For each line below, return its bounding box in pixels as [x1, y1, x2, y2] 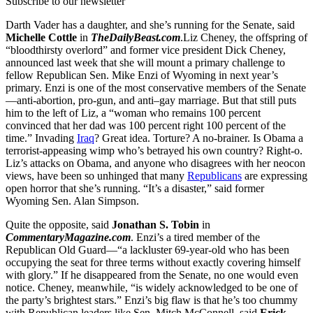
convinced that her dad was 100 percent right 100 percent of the [6, 119, 286, 131]
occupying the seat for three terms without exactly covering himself [6, 256, 300, 268]
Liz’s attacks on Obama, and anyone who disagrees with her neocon [6, 156, 305, 169]
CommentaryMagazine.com [6, 231, 131, 243]
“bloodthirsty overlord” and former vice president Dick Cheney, [6, 43, 286, 56]
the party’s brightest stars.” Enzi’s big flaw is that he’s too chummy [6, 293, 298, 306]
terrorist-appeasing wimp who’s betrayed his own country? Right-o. [6, 144, 303, 156]
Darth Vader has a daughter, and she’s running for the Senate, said [6, 18, 295, 31]
